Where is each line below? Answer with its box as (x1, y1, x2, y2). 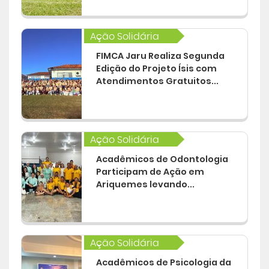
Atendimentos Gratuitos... (95, 75, 219, 87)
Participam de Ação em (95, 166, 204, 178)
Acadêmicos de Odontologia (95, 153, 228, 165)
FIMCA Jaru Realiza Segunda (95, 50, 225, 62)
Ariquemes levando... (95, 178, 195, 190)
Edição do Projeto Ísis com (95, 62, 217, 74)
